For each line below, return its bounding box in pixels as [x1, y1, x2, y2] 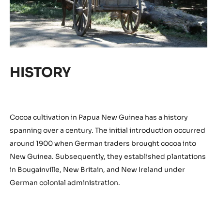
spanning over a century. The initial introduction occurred [10, 126, 205, 135]
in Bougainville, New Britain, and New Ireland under [10, 165, 185, 174]
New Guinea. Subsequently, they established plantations [10, 152, 206, 161]
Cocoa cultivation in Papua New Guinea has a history [10, 113, 188, 122]
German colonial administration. [10, 178, 120, 187]
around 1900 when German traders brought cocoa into [10, 139, 196, 148]
